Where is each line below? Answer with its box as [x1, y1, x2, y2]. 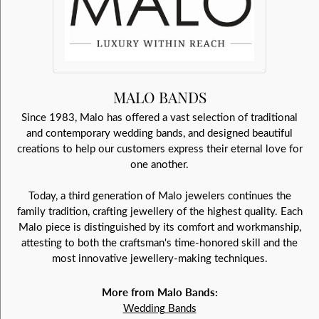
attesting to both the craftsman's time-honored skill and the [21, 235, 298, 250]
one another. [130, 157, 189, 172]
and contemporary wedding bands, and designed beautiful [26, 125, 293, 140]
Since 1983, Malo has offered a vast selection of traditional [21, 110, 298, 125]
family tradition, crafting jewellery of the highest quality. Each [16, 204, 303, 219]
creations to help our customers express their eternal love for [16, 141, 303, 156]
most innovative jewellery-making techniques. [51, 251, 268, 266]
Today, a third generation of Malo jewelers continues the [28, 188, 291, 203]
